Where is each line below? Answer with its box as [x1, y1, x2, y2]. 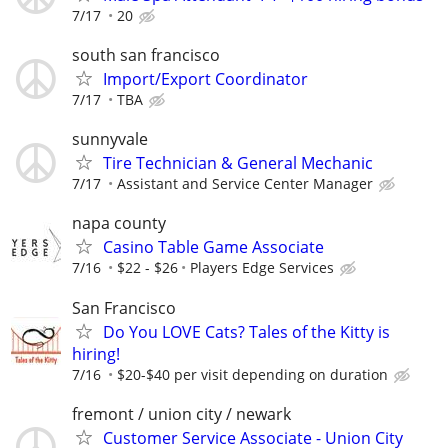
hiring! [72, 342, 120, 365]
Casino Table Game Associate [103, 236, 324, 259]
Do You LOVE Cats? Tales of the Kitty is [103, 320, 390, 343]
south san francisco [72, 44, 220, 66]
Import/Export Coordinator [103, 68, 308, 90]
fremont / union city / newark [72, 402, 291, 425]
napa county [72, 212, 166, 235]
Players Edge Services [190, 258, 334, 278]
